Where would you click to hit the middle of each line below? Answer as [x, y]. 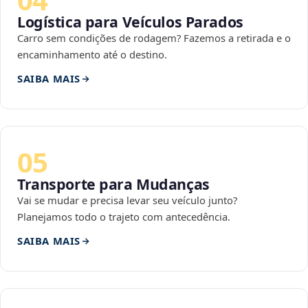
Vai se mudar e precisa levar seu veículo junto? [127, 200]
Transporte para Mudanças [113, 184]
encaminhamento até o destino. [92, 55]
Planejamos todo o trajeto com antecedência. [124, 217]
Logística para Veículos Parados [130, 22]
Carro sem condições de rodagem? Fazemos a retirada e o [154, 38]
